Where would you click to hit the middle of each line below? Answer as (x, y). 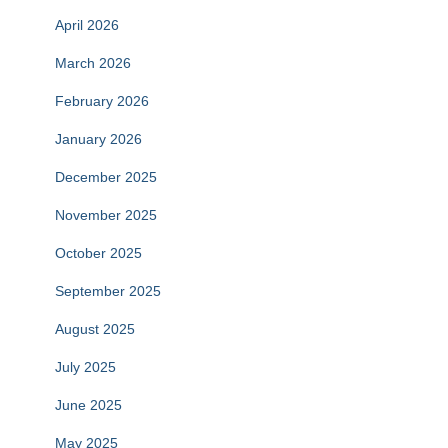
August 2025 (95, 329)
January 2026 (98, 139)
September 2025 (108, 291)
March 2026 (93, 63)
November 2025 (106, 215)
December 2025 (106, 177)
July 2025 (85, 367)
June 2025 (88, 405)
